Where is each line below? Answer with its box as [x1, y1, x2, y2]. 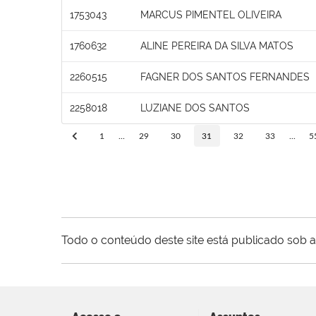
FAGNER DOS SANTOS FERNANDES [140, 71, 310, 83]
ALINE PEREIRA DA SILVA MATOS [140, 39, 293, 51]
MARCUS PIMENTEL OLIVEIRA [140, 8, 281, 20]
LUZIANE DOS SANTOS [140, 102, 250, 114]
